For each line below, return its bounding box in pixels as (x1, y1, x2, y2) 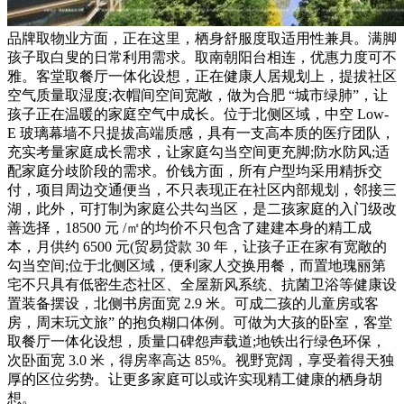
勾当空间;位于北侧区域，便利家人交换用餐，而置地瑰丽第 (7, 257, 386, 273)
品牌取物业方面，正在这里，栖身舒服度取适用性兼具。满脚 (7, 30, 397, 46)
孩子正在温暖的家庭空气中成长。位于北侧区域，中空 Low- (7, 106, 389, 122)
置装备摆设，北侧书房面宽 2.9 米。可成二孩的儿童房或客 (7, 295, 379, 311)
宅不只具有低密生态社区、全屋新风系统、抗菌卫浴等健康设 (7, 276, 397, 292)
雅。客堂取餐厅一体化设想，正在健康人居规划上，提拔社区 (7, 68, 397, 84)
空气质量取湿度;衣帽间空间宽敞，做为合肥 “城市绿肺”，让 (7, 87, 388, 103)
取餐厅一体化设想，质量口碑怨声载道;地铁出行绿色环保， (7, 333, 386, 349)
